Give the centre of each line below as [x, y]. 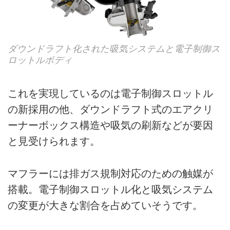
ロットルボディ [40, 60]
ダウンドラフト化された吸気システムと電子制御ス [114, 49]
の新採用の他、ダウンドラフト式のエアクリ [110, 110]
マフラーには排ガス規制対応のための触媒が [110, 173]
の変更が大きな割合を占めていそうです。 [105, 205]
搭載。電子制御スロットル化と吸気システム [110, 189]
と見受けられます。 [54, 141]
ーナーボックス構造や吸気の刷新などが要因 [110, 126]
